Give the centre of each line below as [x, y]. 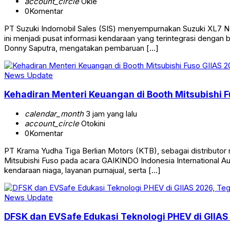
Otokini [92, 123]
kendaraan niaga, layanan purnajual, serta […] [82, 170]
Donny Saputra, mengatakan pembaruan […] [81, 48]
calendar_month [54, 113]
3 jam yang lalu [110, 113]
